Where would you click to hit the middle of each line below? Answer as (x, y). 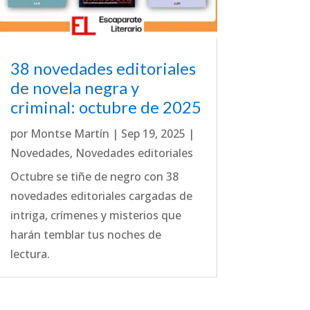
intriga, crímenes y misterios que (95, 215)
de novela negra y (74, 87)
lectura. (30, 254)
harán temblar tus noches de (85, 234)
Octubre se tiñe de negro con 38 (94, 176)
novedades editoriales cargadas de (101, 195)
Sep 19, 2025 (153, 133)
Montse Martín (70, 133)
